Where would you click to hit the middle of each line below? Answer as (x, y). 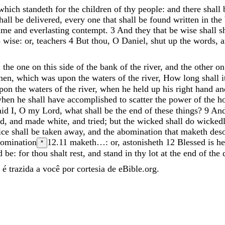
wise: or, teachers (35, 40)
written (187, 19)
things (187, 110)
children (98, 9)
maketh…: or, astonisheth (117, 142)
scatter (142, 99)
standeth (39, 9)
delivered (43, 19)
